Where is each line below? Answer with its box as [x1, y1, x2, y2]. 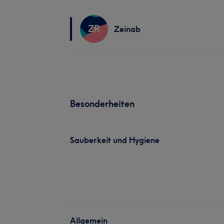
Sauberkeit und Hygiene [70, 134, 159, 145]
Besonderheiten [70, 97, 134, 109]
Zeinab [114, 23, 140, 34]
